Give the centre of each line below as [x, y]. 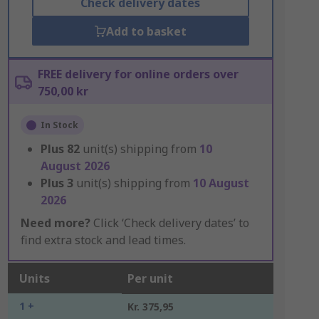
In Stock [59, 125]
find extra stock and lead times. [103, 240]
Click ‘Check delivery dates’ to [169, 223]
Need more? [55, 223]
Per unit [150, 278]
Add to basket [146, 31]
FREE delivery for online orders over [138, 74]
